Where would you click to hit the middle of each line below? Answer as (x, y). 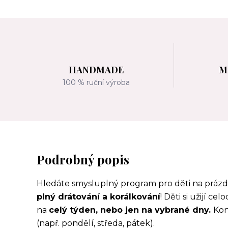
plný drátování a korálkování (98, 196)
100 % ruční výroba (96, 82)
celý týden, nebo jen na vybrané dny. (131, 210)
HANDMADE (96, 70)
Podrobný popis (83, 159)
